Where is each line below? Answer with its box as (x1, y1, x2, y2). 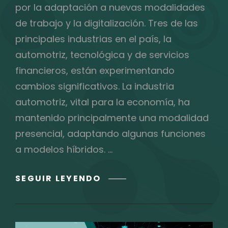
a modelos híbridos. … (15, 142, 112, 156)
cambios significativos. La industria (15, 79, 174, 93)
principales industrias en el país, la (15, 32, 172, 45)
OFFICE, (100, 184, 141, 196)
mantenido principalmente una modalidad (15, 111, 209, 124)
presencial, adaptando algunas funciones (15, 127, 206, 140)
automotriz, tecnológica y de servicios (15, 48, 189, 61)
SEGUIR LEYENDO (15, 172, 101, 184)
